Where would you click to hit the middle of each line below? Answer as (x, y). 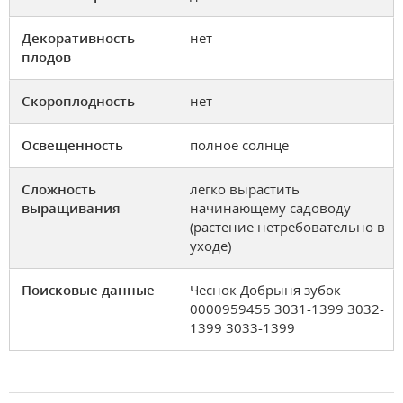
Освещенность (72, 145)
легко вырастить (245, 189)
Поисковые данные (88, 290)
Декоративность (78, 38)
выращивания (71, 208)
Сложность (59, 189)
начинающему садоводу (270, 208)
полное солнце (239, 145)
